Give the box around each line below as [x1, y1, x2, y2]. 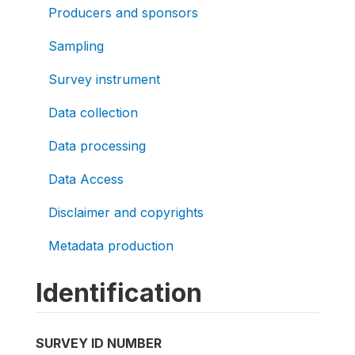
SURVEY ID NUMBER [36, 334, 162, 351]
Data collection [48, 104, 138, 120]
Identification [36, 277, 202, 308]
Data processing [48, 137, 146, 154]
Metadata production [48, 237, 174, 254]
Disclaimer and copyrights [48, 204, 204, 220]
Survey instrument [48, 71, 160, 87]
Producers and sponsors [48, 4, 198, 21]
